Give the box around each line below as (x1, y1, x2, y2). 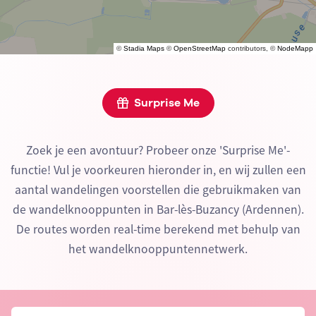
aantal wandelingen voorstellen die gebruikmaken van (15, 182, 301, 198)
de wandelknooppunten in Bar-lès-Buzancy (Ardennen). (12, 202, 304, 218)
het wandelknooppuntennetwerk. (68, 241, 248, 257)
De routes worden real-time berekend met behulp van (16, 221, 300, 238)
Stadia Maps (123, 44, 164, 52)
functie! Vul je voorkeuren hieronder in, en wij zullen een (10, 162, 306, 178)
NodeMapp (277, 44, 313, 52)
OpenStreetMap (174, 44, 226, 52)
